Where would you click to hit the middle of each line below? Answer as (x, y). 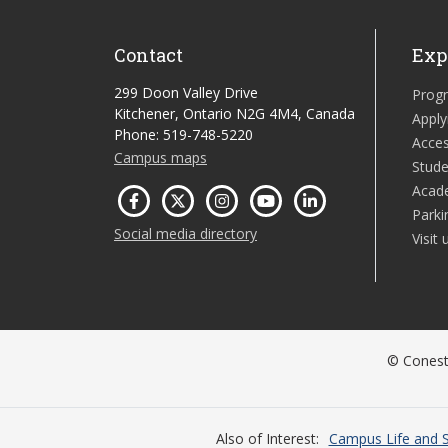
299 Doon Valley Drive (186, 92)
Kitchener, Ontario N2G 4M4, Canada (234, 113)
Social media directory (185, 233)
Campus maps (160, 157)
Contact (148, 55)
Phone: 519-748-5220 (183, 134)
